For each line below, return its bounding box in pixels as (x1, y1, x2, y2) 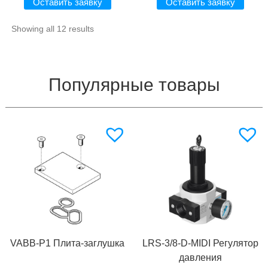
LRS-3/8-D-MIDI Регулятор (142, 238, 259, 249)
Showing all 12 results (11, 23, 94, 33)
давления (179, 252, 223, 263)
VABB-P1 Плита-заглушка (10, 238, 125, 249)
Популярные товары (48, 74, 220, 95)
